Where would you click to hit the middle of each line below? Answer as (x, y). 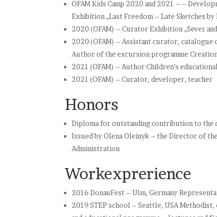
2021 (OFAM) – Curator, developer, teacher (142, 79)
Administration (96, 148)
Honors (92, 104)
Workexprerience (128, 173)
